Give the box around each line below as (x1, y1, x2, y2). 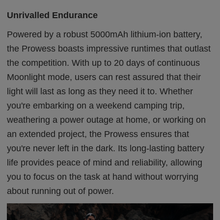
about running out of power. (7, 186, 114, 196)
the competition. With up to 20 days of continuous (7, 57, 200, 68)
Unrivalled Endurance (7, 10, 98, 20)
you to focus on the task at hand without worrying (7, 171, 199, 182)
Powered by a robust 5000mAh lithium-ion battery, (7, 29, 203, 39)
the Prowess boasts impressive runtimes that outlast (7, 43, 211, 54)
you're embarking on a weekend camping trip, (7, 100, 185, 110)
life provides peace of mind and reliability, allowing (7, 157, 203, 167)
